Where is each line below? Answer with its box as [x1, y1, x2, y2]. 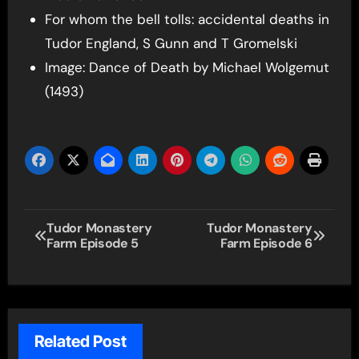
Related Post [34, 332, 127, 352]
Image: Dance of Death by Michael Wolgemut [44, 58, 329, 76]
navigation [22, 241, 150, 273]
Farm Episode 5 [46, 234, 139, 252]
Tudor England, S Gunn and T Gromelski [44, 34, 297, 52]
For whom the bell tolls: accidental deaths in [44, 10, 329, 28]
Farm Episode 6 [220, 234, 313, 252]
